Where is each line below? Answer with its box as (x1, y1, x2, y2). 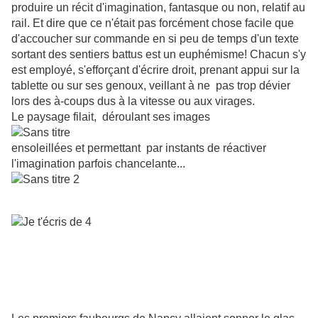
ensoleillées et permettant (11, 142, 141, 155)
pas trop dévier (216, 79, 290, 92)
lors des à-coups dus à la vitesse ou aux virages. (11, 95, 255, 108)
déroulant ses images (102, 111, 210, 124)
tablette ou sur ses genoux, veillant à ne (11, 79, 210, 92)
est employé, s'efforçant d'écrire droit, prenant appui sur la (11, 64, 300, 77)
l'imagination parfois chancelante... (11, 158, 185, 170)
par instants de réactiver (146, 142, 266, 155)
